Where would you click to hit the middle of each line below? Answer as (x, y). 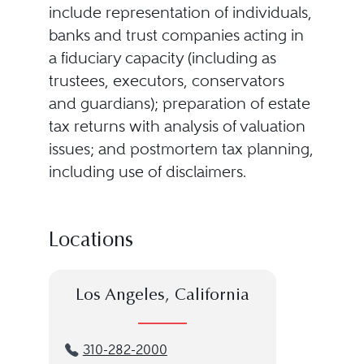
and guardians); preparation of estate (179, 104)
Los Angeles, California (162, 296)
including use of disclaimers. (147, 172)
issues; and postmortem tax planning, (181, 149)
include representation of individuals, (180, 13)
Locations (91, 241)
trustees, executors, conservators (166, 81)
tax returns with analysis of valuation (177, 126)
